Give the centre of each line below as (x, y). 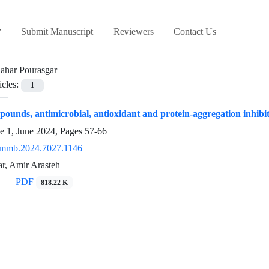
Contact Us (195, 32)
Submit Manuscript (57, 32)
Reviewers (133, 32)
